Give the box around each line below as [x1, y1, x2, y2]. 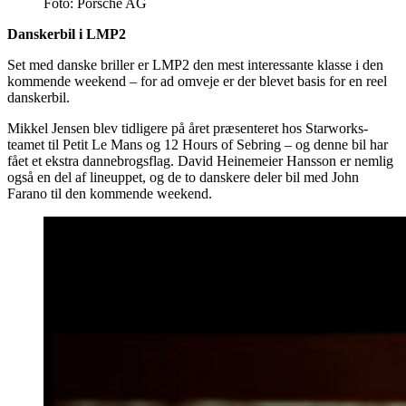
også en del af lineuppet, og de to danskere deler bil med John [7, 169, 359, 185]
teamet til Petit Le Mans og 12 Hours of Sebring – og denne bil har [7, 136, 388, 152]
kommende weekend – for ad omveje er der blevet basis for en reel [7, 72, 387, 89]
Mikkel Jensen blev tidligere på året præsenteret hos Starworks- [7, 120, 368, 136]
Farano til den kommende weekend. [7, 185, 212, 201]
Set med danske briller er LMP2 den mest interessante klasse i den [7, 56, 383, 72]
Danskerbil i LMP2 [7, 25, 126, 42]
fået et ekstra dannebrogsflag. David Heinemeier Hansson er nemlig [7, 152, 393, 169]
